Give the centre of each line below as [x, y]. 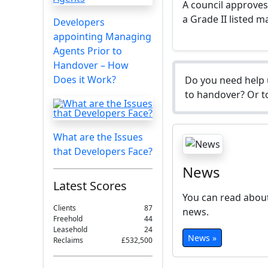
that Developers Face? [103, 151]
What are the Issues [98, 137]
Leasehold [70, 229]
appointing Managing [102, 36]
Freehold [68, 219]
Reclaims [68, 240]
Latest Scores [90, 186]
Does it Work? [85, 80]
